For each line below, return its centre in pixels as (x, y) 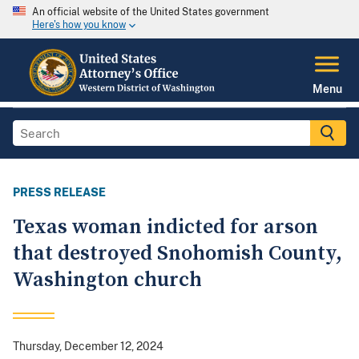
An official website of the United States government (151, 12)
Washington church (107, 280)
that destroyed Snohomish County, (177, 254)
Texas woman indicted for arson (165, 228)
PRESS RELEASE (59, 193)
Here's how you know (79, 25)
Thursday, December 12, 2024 (88, 347)
